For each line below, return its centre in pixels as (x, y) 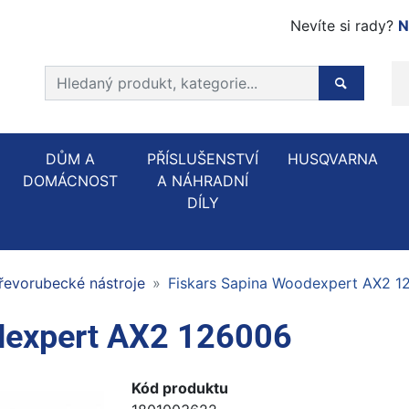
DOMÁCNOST (70, 181)
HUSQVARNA (333, 159)
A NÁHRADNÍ (203, 181)
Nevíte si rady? (344, 26)
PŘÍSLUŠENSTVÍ (203, 159)
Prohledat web (94, 76)
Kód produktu (180, 388)
